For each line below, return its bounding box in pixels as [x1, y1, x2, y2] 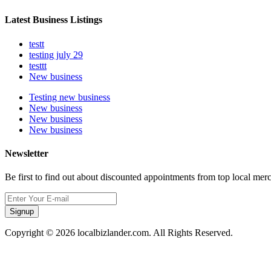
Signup [10, 207, 34, 217]
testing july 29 [29, 49, 83, 60]
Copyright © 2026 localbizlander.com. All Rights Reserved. [5, 227, 233, 238]
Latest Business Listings [5, 15, 102, 25]
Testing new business [29, 91, 110, 102]
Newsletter [5, 148, 48, 158]
